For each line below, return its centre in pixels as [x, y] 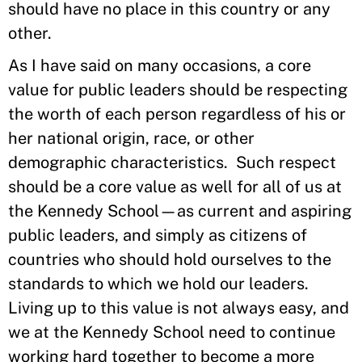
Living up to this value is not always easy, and [179, 308]
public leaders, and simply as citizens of [158, 235]
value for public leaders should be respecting [178, 90]
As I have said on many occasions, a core [160, 65]
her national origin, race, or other [131, 138]
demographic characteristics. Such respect [172, 162]
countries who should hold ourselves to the [170, 259]
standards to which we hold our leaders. [160, 284]
